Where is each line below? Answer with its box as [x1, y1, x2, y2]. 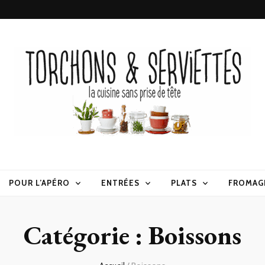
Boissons [148, 218, 241, 253]
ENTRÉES [101, 178, 140, 188]
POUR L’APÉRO [9, 178, 70, 188]
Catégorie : [24, 218, 148, 253]
